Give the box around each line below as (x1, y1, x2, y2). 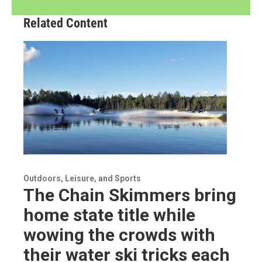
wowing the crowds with (23, 224, 215, 245)
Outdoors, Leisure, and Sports (23, 173, 141, 183)
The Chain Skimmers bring (23, 184, 236, 205)
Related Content (23, 16, 108, 31)
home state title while (23, 204, 195, 225)
